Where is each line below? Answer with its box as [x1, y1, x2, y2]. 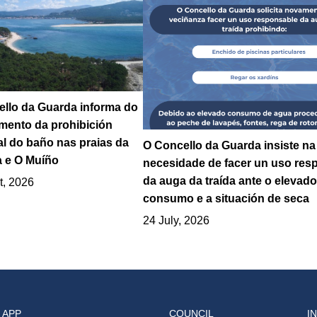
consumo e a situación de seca [142, 192, 309, 204]
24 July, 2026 [142, 214, 209, 226]
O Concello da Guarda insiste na [142, 139, 316, 151]
